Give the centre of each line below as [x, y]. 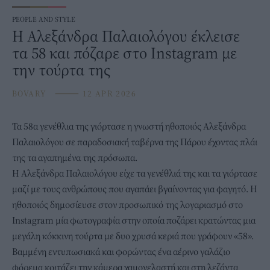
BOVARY [29, 94]
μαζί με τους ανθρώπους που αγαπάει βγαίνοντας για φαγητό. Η [135, 189]
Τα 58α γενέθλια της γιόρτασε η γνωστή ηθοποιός [108, 126]
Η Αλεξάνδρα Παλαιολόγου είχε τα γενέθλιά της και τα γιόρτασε [135, 173]
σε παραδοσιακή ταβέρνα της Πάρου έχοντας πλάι [161, 142]
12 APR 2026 [108, 94]
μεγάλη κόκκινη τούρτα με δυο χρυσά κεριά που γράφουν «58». [133, 236]
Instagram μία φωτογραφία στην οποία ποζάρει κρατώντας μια [134, 220]
